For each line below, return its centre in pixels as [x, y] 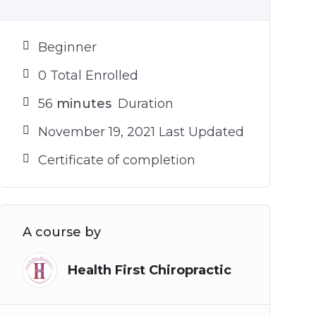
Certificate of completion [116, 160]
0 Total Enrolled [88, 75]
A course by [61, 232]
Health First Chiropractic [149, 270]
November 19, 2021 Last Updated [141, 132]
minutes [82, 104]
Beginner [67, 47]
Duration [144, 104]
